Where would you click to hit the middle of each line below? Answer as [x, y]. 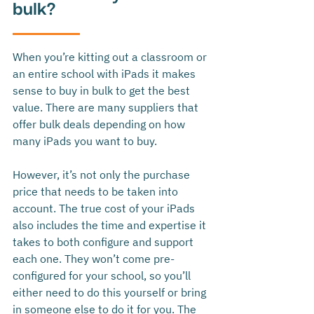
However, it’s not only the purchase [103, 175]
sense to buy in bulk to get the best [103, 91]
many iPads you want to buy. [86, 141]
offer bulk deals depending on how [100, 124]
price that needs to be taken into [97, 192]
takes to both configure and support [104, 242]
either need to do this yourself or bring [111, 293]
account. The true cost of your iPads [105, 209]
